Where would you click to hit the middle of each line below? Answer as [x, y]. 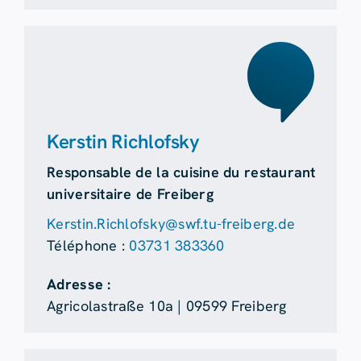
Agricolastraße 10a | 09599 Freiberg [167, 306]
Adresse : [79, 284]
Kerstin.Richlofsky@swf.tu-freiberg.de [171, 224]
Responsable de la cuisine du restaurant [181, 172]
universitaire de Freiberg [130, 194]
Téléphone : [88, 246]
